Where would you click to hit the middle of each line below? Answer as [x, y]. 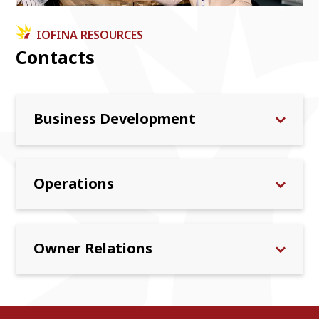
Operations [74, 184]
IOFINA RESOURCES [90, 35]
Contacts [55, 57]
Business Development [115, 119]
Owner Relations [93, 249]
